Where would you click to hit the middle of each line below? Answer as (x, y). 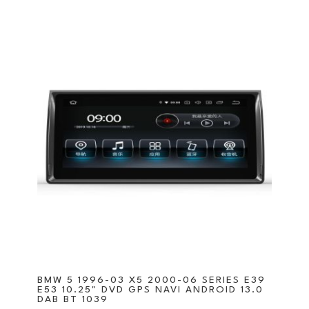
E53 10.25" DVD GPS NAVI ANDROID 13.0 (150, 289)
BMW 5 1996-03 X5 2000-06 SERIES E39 (151, 280)
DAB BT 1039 (72, 299)
